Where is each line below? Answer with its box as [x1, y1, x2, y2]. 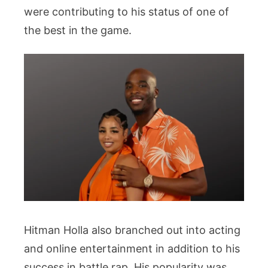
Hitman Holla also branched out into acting [24, 223, 240, 236]
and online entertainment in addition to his [24, 242, 240, 255]
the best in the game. [24, 24, 132, 37]
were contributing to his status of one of [24, 5, 229, 19]
